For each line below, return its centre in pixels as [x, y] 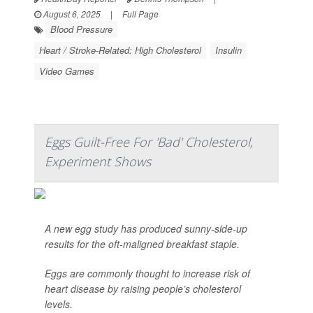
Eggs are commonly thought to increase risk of [147, 274]
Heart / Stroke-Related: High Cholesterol [120, 50]
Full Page [140, 14]
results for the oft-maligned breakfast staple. [142, 244]
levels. [59, 304]
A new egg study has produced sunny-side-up [146, 229]
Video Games [67, 71]
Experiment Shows [98, 162]
